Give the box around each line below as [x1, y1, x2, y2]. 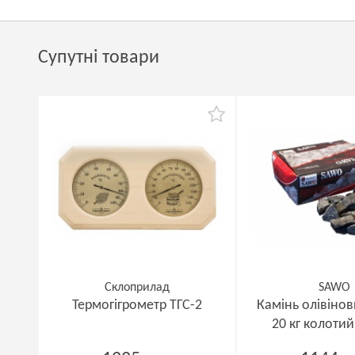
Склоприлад [104, 281, 170, 294]
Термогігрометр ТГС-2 [71, 298, 202, 313]
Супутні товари [38, 48, 159, 67]
